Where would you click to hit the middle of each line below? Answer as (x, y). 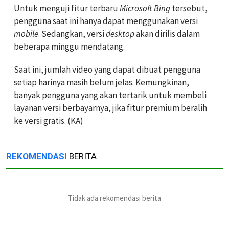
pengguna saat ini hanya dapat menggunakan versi (106, 21)
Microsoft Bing (145, 8)
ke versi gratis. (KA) (49, 121)
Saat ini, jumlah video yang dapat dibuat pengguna (107, 70)
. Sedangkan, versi (72, 34)
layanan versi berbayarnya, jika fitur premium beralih (110, 108)
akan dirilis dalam (167, 34)
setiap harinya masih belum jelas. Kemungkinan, (101, 83)
